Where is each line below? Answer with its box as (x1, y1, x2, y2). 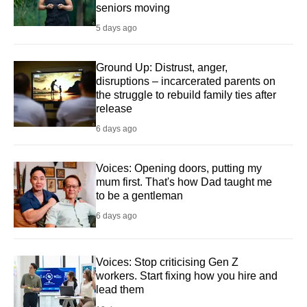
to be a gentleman (96, 189, 183, 201)
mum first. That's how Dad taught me (96, 175, 272, 188)
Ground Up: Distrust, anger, (96, 61, 228, 73)
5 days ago (96, 23, 137, 33)
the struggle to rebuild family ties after (96, 88, 276, 101)
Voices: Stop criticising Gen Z (96, 256, 238, 269)
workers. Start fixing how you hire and (96, 270, 278, 282)
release (96, 102, 132, 114)
